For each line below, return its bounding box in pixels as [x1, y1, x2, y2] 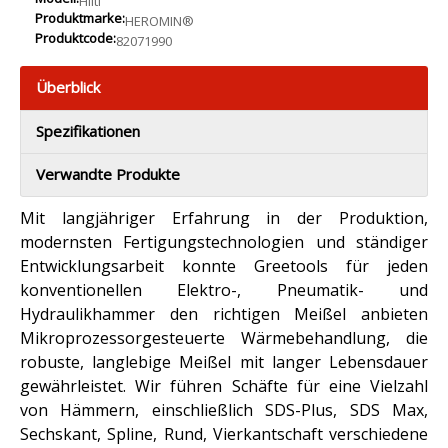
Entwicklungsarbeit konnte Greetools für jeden [20, 255, 428, 277]
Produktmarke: [35, 9, 125, 27]
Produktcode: [35, 29, 116, 47]
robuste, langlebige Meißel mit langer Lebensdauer [20, 351, 428, 373]
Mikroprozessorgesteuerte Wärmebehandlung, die [20, 327, 428, 349]
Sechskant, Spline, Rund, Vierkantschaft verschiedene [20, 423, 428, 445]
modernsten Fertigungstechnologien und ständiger [20, 231, 428, 253]
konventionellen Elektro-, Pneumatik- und [20, 279, 428, 301]
